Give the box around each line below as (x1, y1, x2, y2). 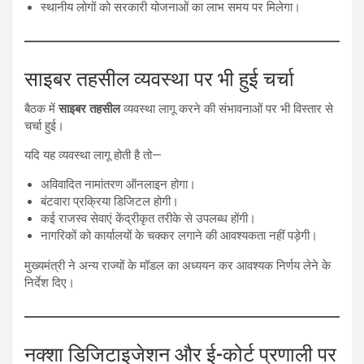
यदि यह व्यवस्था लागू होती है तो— (24, 148, 162, 163)
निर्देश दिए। (24, 275, 75, 291)
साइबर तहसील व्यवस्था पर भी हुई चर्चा (24, 67, 294, 92)
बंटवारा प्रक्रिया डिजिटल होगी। (41, 194, 179, 210)
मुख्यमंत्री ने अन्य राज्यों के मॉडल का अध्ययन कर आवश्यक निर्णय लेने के (24, 258, 331, 274)
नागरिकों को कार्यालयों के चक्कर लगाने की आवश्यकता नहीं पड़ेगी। (41, 228, 318, 244)
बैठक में (24, 102, 58, 117)
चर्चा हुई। (24, 119, 64, 134)
